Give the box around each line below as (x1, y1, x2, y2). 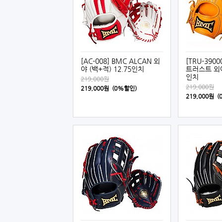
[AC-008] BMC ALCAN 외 (81, 57, 160, 65)
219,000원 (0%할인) (81, 85, 137, 92)
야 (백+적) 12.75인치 (81, 65, 144, 73)
